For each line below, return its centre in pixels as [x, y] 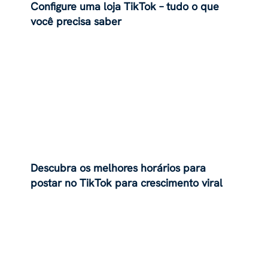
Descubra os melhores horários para [118, 168]
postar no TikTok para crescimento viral [127, 183]
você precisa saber [76, 21]
